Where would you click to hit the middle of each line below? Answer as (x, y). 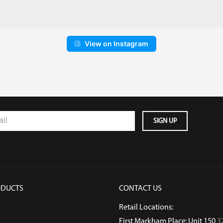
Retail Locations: (146, 207)
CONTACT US (140, 188)
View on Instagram (116, 43)
